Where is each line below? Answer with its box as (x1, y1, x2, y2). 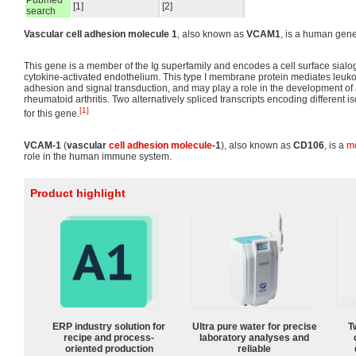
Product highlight (30, 187, 126, 199)
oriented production (64, 342, 153, 354)
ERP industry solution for (52, 320, 165, 332)
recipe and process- (64, 331, 154, 343)
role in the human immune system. (24, 151, 172, 162)
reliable (238, 342, 271, 354)
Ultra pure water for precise (192, 320, 317, 332)
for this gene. (24, 108, 79, 119)
